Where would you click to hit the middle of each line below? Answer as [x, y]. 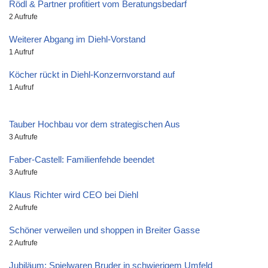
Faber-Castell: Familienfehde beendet [82, 160]
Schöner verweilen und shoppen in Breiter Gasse [104, 230]
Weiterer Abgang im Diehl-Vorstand [77, 39]
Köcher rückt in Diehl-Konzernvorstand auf [92, 75]
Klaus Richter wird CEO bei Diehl [74, 195]
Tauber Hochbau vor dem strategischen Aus [95, 124]
